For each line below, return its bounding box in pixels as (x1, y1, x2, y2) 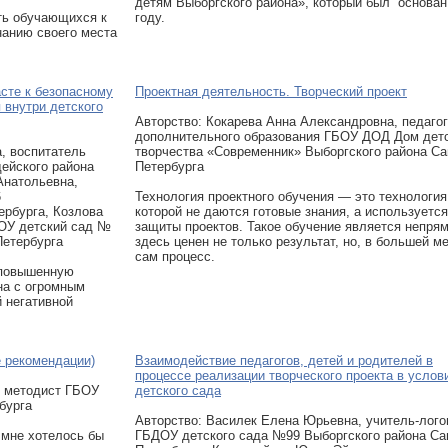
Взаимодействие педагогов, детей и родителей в (135, 353, 433, 368)
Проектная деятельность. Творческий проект (135, 84, 407, 99)
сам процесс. (135, 249, 215, 264)
